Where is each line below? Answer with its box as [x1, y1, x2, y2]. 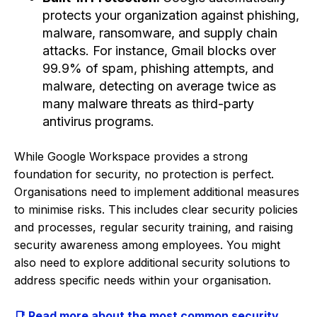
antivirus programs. [42, 113, 154, 129]
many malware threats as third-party [42, 96, 254, 111]
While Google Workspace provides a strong [14, 149, 248, 163]
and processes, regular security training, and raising [14, 219, 293, 234]
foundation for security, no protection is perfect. [14, 166, 274, 181]
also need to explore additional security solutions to [14, 255, 290, 270]
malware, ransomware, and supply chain [42, 25, 277, 40]
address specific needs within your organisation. [14, 272, 271, 287]
